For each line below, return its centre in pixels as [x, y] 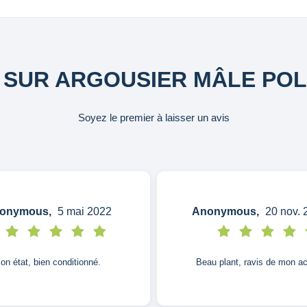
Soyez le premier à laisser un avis [153, 117]
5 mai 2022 [83, 211]
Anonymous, [225, 211]
